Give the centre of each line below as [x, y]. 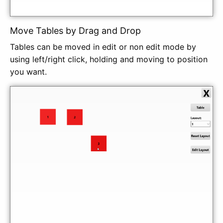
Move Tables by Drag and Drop [77, 31]
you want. [30, 72]
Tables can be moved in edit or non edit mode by [103, 47]
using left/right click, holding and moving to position [109, 59]
